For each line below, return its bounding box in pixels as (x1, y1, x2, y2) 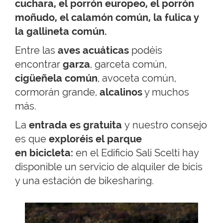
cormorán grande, (15, 86, 100, 99)
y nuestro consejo (122, 119, 207, 131)
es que (15, 133, 49, 145)
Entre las (15, 44, 58, 57)
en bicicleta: (15, 147, 73, 159)
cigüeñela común (15, 72, 98, 85)
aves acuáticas (58, 44, 129, 57)
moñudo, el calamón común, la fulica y (15, 11, 199, 24)
